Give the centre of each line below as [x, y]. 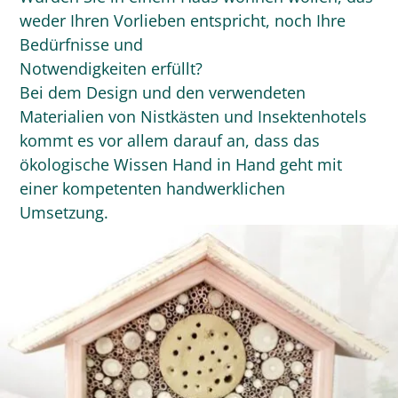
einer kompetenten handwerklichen [153, 188]
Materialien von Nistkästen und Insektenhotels [194, 116]
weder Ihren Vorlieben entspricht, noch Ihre [183, 20]
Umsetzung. [64, 212]
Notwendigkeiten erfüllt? [111, 68]
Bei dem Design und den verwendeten [163, 92]
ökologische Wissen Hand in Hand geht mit [181, 164]
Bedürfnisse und [82, 44]
